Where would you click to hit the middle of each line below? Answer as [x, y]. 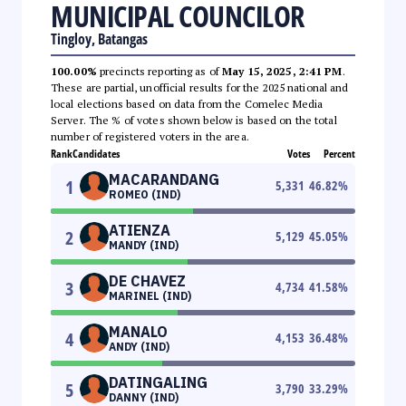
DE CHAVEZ [147, 280]
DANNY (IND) [144, 397]
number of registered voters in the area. [150, 136]
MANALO [138, 331]
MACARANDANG [164, 179]
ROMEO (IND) [145, 194]
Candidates [96, 153]
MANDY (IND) [144, 245]
